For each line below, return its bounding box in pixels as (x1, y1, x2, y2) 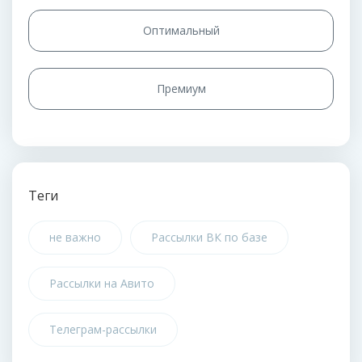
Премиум (156, 81, 206, 96)
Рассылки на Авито (49, 276, 154, 291)
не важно (49, 229, 101, 245)
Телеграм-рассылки (49, 322, 157, 337)
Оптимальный (142, 23, 220, 38)
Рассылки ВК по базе (151, 229, 267, 245)
